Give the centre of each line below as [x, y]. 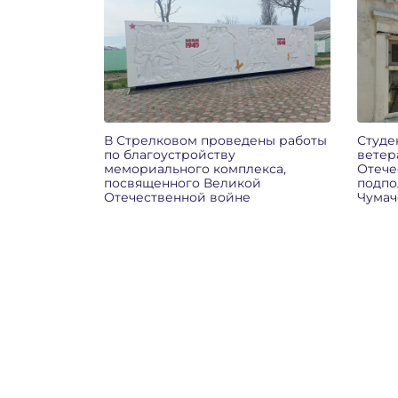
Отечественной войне [177, 197]
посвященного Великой [183, 183]
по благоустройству [170, 154]
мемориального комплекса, [195, 168]
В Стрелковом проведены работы [215, 140]
